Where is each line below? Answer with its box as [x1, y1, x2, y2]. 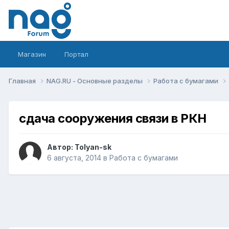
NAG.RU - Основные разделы [47, 76, 144, 85]
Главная [9, 76, 37, 85]
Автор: [47, 143, 75, 152]
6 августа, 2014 [47, 153, 101, 163]
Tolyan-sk [75, 143, 111, 152]
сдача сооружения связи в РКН [19, 110, 207, 126]
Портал [64, 50, 88, 58]
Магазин [18, 50, 46, 58]
